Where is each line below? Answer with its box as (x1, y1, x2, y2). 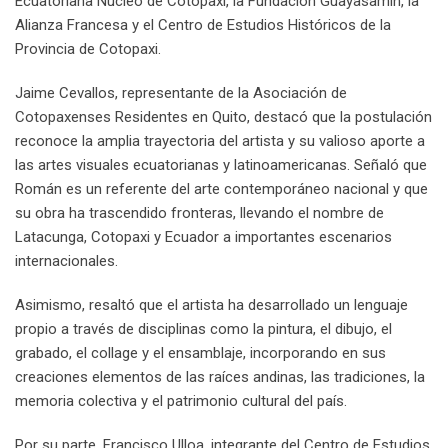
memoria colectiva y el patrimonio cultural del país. (15, 391, 347, 410)
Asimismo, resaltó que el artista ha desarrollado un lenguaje (15, 295, 408, 314)
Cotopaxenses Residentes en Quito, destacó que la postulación (15, 107, 432, 126)
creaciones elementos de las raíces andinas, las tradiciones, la (15, 367, 425, 386)
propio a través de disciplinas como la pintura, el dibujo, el (15, 319, 392, 338)
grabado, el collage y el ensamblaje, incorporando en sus (15, 343, 386, 362)
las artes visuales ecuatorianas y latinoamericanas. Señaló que (15, 155, 427, 174)
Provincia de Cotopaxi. (15, 39, 161, 58)
